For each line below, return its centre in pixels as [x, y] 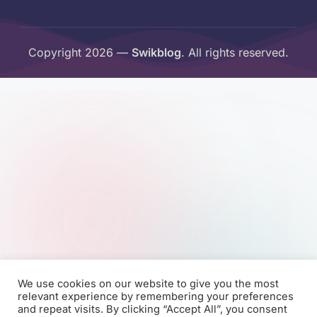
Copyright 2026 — [80, 53]
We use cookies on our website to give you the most [148, 284]
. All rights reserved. [235, 53]
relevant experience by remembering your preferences [156, 296]
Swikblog [156, 53]
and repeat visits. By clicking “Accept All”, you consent [152, 309]
